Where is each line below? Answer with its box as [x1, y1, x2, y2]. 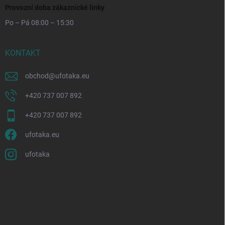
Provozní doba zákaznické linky [5, 4, 104, 12]
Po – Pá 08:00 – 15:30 [5, 19, 74, 27]
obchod [25, 72, 49, 80]
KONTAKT [5, 48, 41, 58]
